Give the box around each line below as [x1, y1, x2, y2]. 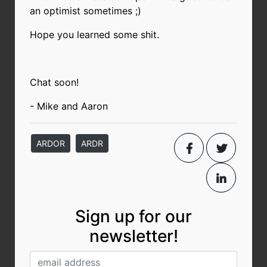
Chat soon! [30, 76, 79, 88]
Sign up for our [75, 206, 192, 226]
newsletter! [89, 225, 178, 246]
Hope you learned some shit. [30, 28, 159, 41]
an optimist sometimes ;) [30, 4, 141, 17]
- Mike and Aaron [30, 100, 108, 112]
